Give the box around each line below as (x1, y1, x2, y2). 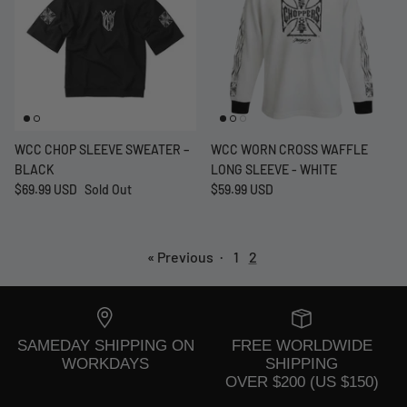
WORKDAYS (62, 354, 149, 373)
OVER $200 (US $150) (224, 372, 379, 392)
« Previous (146, 247, 213, 265)
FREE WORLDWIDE (231, 336, 372, 355)
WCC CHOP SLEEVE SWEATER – (15, 141, 189, 157)
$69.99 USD (15, 181, 77, 197)
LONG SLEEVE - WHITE (211, 161, 337, 177)
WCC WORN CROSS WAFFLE (211, 141, 368, 157)
